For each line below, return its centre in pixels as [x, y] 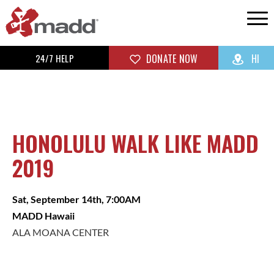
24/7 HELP [54, 58]
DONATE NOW [171, 59]
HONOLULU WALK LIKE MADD [135, 143]
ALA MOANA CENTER [61, 232]
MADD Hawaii [43, 216]
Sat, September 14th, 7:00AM [76, 199]
